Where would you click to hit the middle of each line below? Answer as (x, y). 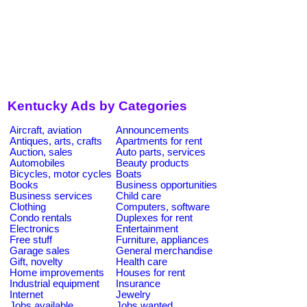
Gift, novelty (36, 261)
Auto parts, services (161, 152)
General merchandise (164, 250)
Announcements (152, 130)
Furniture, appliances (162, 240)
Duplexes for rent (154, 218)
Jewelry (133, 294)
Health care (142, 261)
